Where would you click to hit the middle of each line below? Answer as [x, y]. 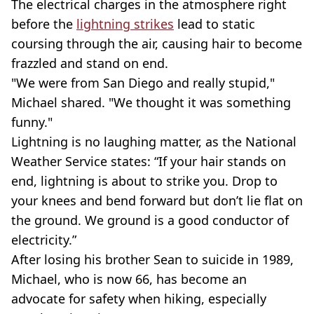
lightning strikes [125, 23]
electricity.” [44, 239]
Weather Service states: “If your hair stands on [149, 161]
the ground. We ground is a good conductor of [150, 220]
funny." [32, 122]
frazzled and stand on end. [90, 63]
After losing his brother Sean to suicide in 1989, [152, 259]
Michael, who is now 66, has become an [129, 279]
